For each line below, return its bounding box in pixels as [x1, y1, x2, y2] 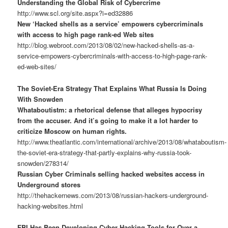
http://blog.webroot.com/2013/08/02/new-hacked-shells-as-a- [17, 40, 195, 50]
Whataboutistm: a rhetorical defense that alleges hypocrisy [17, 104, 203, 115]
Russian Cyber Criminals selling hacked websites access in [17, 168, 205, 179]
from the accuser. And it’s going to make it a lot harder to [17, 115, 198, 125]
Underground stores [17, 179, 81, 189]
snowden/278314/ [17, 158, 69, 168]
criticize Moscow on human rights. [17, 126, 127, 136]
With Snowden [17, 94, 64, 104]
